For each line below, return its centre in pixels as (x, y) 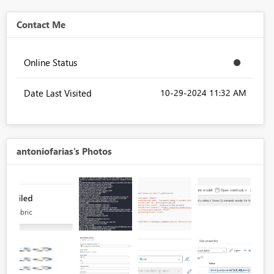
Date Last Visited (57, 93)
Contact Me (41, 25)
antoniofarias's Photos (64, 151)
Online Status (50, 63)
